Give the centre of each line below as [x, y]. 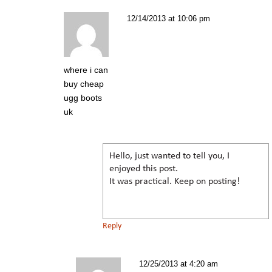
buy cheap [84, 83]
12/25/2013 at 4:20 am [178, 263]
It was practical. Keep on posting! [175, 181]
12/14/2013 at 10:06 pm [168, 18]
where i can [86, 70]
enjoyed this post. [144, 168]
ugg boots [83, 97]
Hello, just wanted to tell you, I [169, 156]
